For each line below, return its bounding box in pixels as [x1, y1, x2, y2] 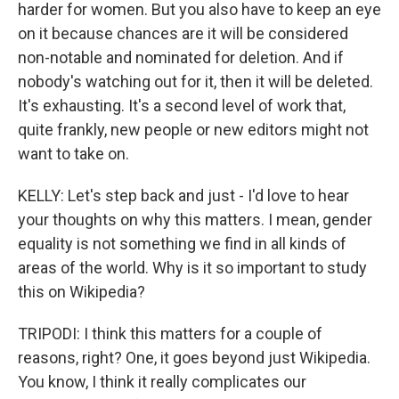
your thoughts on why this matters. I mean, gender [18, 210, 372, 229]
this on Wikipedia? [18, 282, 145, 301]
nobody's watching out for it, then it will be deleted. [18, 72, 373, 91]
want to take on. [18, 144, 129, 163]
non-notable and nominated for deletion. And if [18, 48, 344, 67]
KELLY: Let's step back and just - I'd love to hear [18, 186, 349, 205]
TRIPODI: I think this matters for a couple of [18, 324, 322, 343]
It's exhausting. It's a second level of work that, [18, 96, 346, 115]
